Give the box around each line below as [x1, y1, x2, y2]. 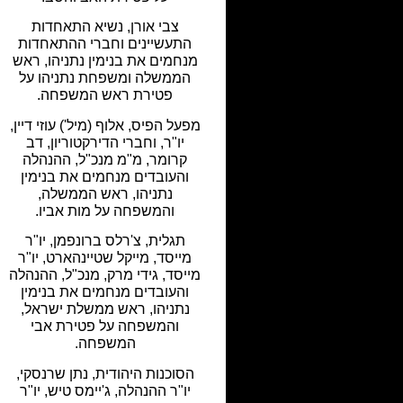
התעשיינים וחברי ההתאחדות [18, 36, 193, 52]
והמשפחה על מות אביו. [35, 202, 175, 219]
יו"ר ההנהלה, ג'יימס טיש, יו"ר [19, 382, 191, 399]
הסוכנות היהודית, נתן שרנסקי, [15, 365, 194, 381]
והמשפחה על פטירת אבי [31, 318, 180, 335]
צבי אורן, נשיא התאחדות [31, 19, 179, 35]
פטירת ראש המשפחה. [37, 87, 174, 103]
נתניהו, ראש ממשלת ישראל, [20, 301, 190, 318]
